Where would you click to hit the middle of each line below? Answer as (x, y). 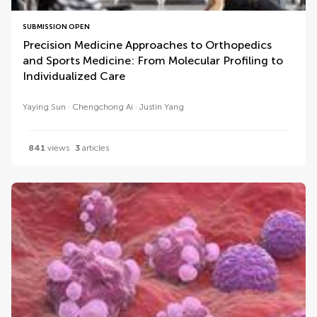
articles (94, 148)
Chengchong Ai (103, 107)
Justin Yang (162, 107)
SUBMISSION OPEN (56, 27)
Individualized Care (74, 76)
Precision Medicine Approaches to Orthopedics (147, 45)
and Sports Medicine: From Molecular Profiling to (153, 60)
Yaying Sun (44, 107)
